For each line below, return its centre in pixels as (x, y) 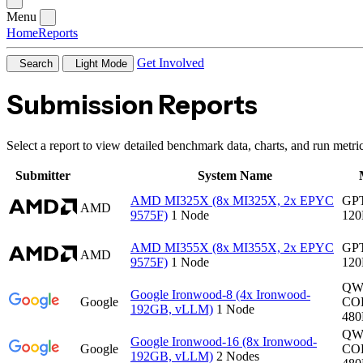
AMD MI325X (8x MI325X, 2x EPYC (232, 200)
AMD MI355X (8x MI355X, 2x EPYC (232, 247)
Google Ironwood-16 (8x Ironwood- (224, 341)
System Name (235, 175)
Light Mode (101, 63)
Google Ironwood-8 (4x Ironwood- (220, 294)
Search (36, 63)
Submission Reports (132, 105)
